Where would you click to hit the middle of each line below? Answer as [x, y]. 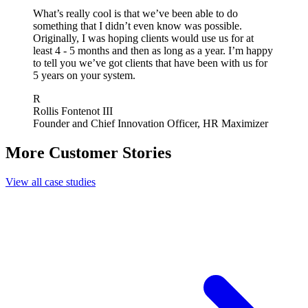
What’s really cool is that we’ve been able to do [135, 14]
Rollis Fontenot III [73, 111]
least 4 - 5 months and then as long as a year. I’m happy [153, 51]
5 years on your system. [84, 76]
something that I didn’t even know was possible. [137, 26]
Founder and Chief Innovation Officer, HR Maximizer [151, 124]
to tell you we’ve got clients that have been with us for [150, 63]
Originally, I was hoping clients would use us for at [143, 38]
